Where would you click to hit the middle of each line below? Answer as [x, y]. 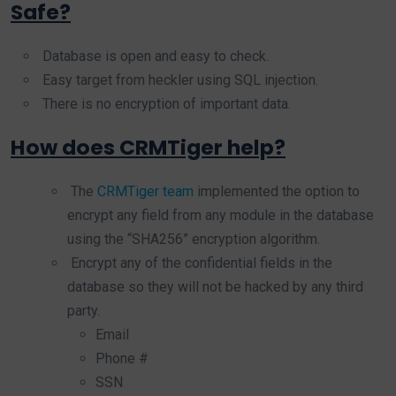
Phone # [122, 358]
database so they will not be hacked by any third [215, 286]
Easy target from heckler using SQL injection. [179, 80]
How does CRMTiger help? [148, 147]
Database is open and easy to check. [154, 56]
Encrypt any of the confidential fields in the [200, 263]
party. [84, 310]
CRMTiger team [145, 191]
